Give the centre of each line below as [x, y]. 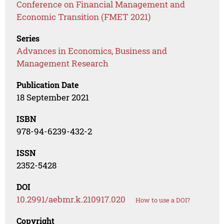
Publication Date [48, 85]
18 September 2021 [53, 97]
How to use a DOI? [163, 200]
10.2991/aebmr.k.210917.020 [71, 199]
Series [28, 38]
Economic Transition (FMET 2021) [84, 17]
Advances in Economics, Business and [92, 51]
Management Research [63, 63]
